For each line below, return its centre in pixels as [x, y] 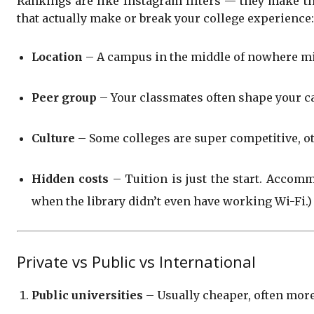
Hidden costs [70, 178]
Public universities [87, 295]
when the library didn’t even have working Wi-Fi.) [172, 201]
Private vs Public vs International [136, 261]
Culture [53, 138]
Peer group [64, 97]
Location [57, 56]
